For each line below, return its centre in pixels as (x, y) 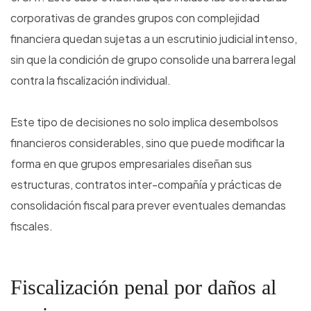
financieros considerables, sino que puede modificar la (148, 143)
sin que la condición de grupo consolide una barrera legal (153, 60)
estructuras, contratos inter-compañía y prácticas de (146, 185)
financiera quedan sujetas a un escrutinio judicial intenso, (154, 39)
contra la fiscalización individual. (91, 81)
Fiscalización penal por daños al (143, 287)
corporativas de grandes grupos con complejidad (135, 18)
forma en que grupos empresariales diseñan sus (131, 164)
